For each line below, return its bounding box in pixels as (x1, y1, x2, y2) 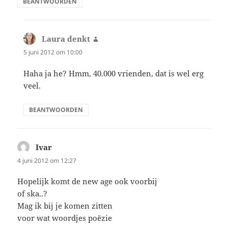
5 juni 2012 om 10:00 (23, 48, 83, 57)
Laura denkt (42, 34, 91, 44)
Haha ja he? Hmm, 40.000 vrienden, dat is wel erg (23, 68, 204, 78)
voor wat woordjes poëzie (17, 212, 112, 223)
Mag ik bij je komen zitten (17, 200, 113, 211)
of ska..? (17, 188, 48, 198)
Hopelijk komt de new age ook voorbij (17, 176, 158, 186)
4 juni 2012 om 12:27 (17, 156, 77, 165)
